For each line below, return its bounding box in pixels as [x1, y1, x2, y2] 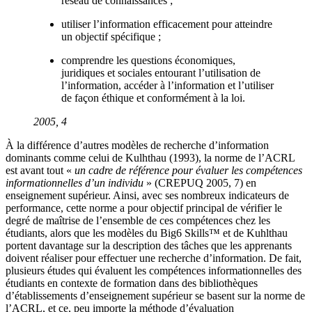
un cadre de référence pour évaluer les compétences [75, 164, 302, 176]
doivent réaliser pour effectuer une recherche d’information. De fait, [6, 251, 302, 264]
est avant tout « [6, 164, 75, 176]
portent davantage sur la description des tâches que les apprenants [6, 239, 292, 251]
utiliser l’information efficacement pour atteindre [61, 17, 272, 30]
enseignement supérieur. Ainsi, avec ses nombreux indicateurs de [6, 189, 289, 201]
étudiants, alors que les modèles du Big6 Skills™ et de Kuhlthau [6, 226, 288, 239]
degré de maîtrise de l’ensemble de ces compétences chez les [6, 214, 270, 226]
